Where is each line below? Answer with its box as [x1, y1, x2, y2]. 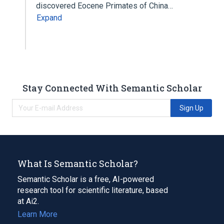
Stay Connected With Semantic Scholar [22, 81, 202, 94]
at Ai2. [17, 196, 39, 206]
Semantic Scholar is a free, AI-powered [17, 174, 154, 184]
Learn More [17, 209, 57, 219]
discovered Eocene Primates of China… [36, 1, 175, 10]
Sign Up [179, 103, 203, 112]
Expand [36, 13, 62, 22]
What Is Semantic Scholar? [17, 157, 138, 169]
